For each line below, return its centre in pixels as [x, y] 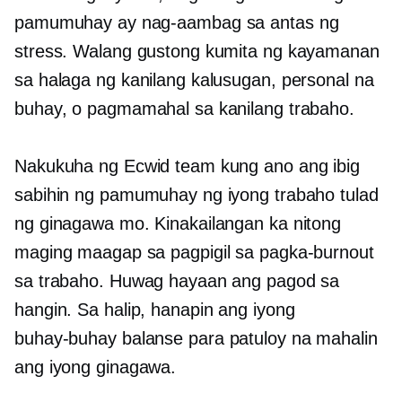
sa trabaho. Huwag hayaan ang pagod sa [177, 281]
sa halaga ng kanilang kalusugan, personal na [194, 80]
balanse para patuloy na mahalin [247, 338]
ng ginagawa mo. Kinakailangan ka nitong [178, 223]
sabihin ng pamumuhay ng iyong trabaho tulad [197, 195]
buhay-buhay [66, 338]
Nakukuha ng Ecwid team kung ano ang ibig [187, 166]
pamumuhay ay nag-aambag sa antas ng [177, 22]
